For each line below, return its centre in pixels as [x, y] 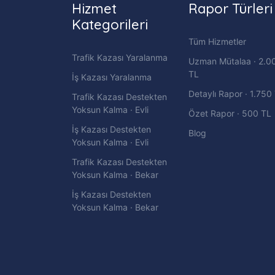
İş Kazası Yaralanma [112, 77]
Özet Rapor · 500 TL [230, 113]
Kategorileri [110, 24]
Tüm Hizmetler [217, 41]
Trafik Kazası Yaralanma [120, 57]
